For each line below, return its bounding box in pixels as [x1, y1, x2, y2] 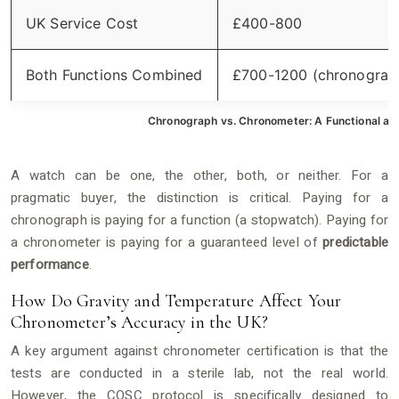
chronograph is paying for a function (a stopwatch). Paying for [11, 210, 388, 230]
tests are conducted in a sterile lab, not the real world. [11, 363, 388, 383]
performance [11, 255, 89, 274]
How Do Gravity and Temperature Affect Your [11, 290, 342, 312]
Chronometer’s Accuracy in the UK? [11, 312, 268, 333]
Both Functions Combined [26, 66, 203, 84]
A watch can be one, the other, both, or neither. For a [11, 166, 388, 185]
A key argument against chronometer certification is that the [11, 341, 388, 361]
